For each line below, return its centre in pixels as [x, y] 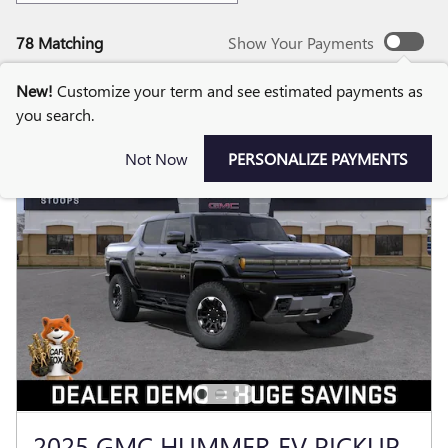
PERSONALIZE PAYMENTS [318, 159]
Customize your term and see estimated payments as [240, 90]
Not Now [156, 158]
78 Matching [59, 42]
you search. [55, 114]
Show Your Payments [301, 42]
